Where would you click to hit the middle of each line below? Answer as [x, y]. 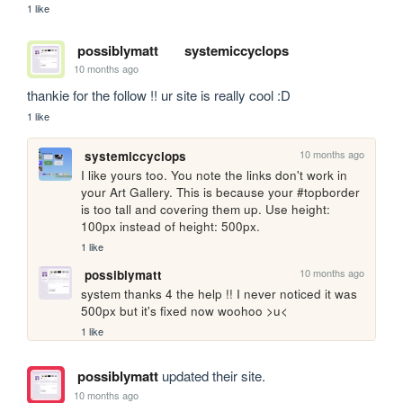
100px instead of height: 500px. [171, 226]
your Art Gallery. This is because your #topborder [221, 192]
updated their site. [211, 376]
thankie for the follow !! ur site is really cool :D [159, 94]
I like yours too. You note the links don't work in [215, 175]
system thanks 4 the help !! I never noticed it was [219, 293]
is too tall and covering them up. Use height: [206, 209]
